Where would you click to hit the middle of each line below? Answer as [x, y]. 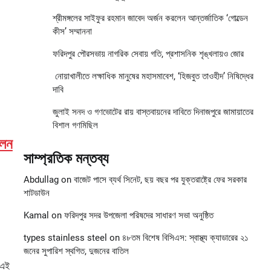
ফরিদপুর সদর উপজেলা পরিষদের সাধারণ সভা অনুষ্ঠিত [139, 216]
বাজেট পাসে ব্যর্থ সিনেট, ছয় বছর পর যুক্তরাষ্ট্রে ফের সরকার [160, 180]
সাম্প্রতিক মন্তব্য [66, 159]
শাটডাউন [36, 193]
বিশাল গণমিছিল [75, 126]
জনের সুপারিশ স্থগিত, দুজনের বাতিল [76, 251]
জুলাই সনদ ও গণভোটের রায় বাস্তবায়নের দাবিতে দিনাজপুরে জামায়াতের [153, 112]
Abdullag [41, 180]
